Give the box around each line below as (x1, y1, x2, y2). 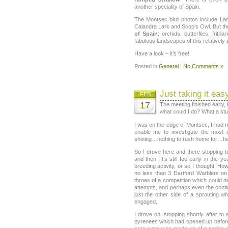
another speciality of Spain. (134, 3, 201, 10)
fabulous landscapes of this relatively (134, 37, 226, 44)
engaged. (134, 198, 157, 205)
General (158, 63, 179, 70)
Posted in (134, 63, 159, 70)
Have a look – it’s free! (134, 50, 189, 57)
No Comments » (183, 63, 223, 70)
